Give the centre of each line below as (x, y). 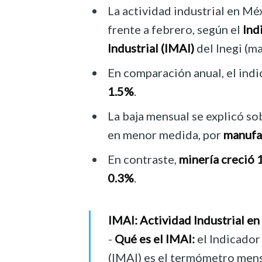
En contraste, (143, 159)
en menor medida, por (166, 135)
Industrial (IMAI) (151, 48)
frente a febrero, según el (175, 30)
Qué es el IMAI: (155, 239)
